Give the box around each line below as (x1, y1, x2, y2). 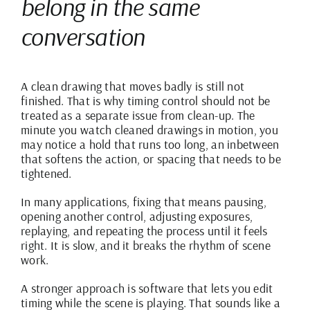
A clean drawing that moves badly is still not (21, 77, 245, 94)
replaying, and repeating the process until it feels (21, 222, 268, 239)
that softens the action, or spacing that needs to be (21, 150, 282, 167)
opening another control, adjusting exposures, (21, 208, 253, 224)
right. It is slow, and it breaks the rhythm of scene (21, 237, 271, 253)
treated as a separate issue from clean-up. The (21, 107, 255, 123)
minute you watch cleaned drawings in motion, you (21, 121, 278, 138)
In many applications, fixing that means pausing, (21, 193, 266, 210)
